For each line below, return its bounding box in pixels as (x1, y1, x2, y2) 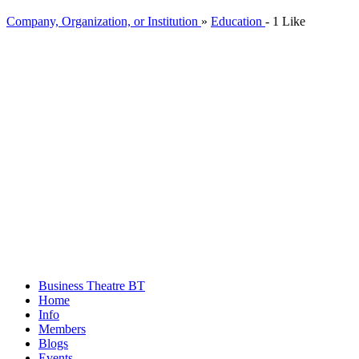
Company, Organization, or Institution (6, 14, 201, 28)
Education (211, 14, 265, 28)
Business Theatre (38, 278, 128, 292)
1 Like (272, 14, 305, 28)
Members (38, 321, 86, 336)
